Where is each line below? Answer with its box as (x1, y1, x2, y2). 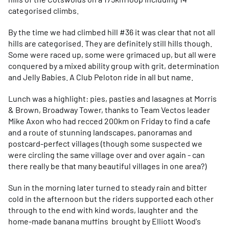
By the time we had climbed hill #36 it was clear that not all (8, 27, 215, 37)
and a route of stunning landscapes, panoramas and (8, 127, 192, 137)
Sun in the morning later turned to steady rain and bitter (8, 182, 207, 192)
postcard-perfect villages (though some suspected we (8, 138, 202, 148)
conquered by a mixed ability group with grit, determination (8, 60, 219, 71)
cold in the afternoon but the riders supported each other (8, 193, 214, 203)
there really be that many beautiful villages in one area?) (8, 161, 207, 171)
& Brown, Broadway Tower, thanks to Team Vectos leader (8, 104, 210, 114)
